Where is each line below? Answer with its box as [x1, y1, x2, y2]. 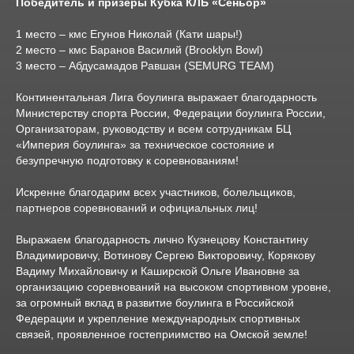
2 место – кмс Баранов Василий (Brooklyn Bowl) [16, 43, 263, 56]
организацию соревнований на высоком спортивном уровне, [16, 281, 331, 293]
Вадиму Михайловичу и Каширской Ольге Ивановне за [16, 265, 299, 277]
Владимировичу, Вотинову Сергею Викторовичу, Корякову [16, 249, 315, 262]
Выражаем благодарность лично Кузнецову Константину [16, 233, 308, 246]
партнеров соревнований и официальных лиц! [16, 201, 258, 214]
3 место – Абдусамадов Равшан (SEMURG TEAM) [16, 59, 274, 72]
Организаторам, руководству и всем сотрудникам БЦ [16, 122, 291, 135]
